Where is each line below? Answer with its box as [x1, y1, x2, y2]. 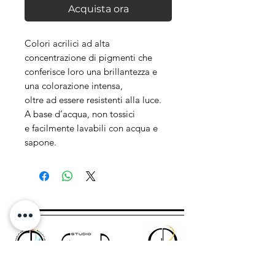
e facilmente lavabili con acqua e [25, 122, 158, 134]
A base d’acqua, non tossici [25, 108, 135, 120]
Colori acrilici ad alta [25, 37, 110, 50]
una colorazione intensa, [25, 80, 123, 92]
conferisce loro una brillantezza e [25, 66, 157, 78]
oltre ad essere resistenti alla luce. [25, 94, 161, 106]
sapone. [25, 136, 56, 149]
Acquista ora [68, 3, 129, 15]
